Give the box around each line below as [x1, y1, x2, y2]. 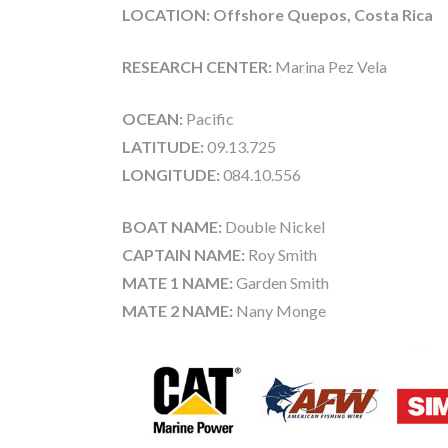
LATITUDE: [122, 136, 204, 156]
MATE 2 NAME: [122, 300, 236, 320]
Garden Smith [236, 272, 329, 292]
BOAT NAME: [122, 216, 222, 236]
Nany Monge [236, 300, 326, 320]
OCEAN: [122, 108, 183, 128]
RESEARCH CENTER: [122, 56, 272, 76]
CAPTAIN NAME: [122, 244, 245, 264]
